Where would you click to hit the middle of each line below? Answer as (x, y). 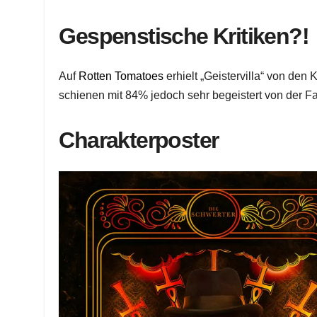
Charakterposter (139, 140)
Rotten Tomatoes (121, 76)
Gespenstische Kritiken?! (184, 36)
